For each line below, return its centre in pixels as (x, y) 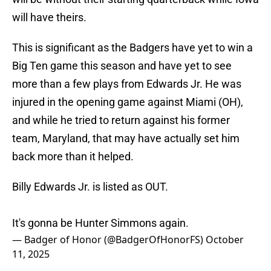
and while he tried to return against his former (121, 120)
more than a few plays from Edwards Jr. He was (127, 84)
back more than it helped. (73, 157)
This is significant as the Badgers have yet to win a (132, 48)
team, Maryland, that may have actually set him (126, 139)
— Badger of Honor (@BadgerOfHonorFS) (109, 240)
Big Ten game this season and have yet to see (122, 66)
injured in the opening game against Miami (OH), (128, 102)
